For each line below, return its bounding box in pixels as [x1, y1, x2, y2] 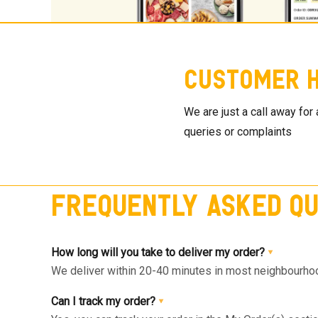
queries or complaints [183, 124, 292, 138]
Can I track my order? [51, 294, 155, 308]
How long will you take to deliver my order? [51, 245, 265, 259]
